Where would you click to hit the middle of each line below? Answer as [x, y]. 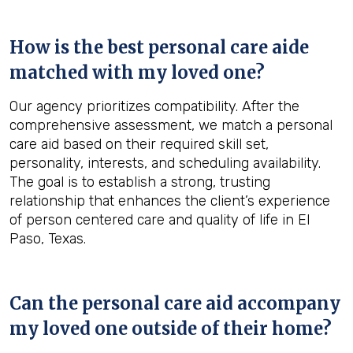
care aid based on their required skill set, [139, 144]
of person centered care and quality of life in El [160, 220]
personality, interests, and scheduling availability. [165, 163]
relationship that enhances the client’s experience [170, 201]
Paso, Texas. [48, 239]
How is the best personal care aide [159, 47]
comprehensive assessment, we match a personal [171, 125]
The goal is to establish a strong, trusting [140, 182]
